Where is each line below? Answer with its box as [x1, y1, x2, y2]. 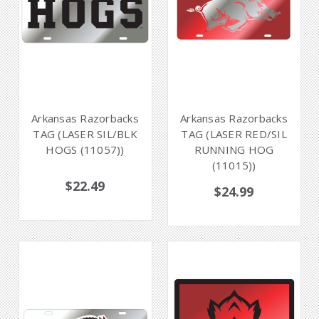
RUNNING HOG [194, 142, 274, 157]
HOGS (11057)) [46, 142, 125, 157]
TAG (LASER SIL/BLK [33, 126, 137, 141]
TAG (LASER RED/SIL [181, 126, 287, 141]
